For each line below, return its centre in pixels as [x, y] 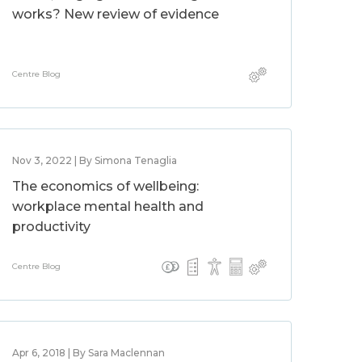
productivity [52, 227]
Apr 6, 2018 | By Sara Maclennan [89, 353]
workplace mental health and [108, 206]
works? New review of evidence [116, 14]
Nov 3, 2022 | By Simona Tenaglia [95, 160]
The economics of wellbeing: [106, 186]
